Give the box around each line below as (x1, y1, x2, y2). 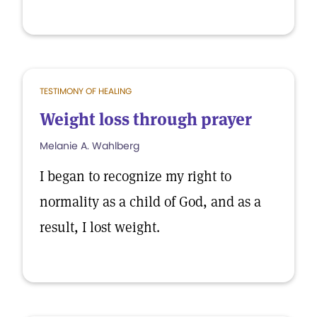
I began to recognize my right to (40, 167, 231, 185)
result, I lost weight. (40, 218, 160, 236)
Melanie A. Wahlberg (40, 139, 139, 153)
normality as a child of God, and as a (40, 192, 261, 211)
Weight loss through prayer (40, 108, 252, 130)
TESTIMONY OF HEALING (40, 85, 132, 97)
